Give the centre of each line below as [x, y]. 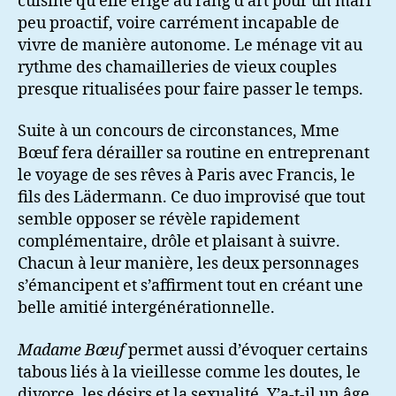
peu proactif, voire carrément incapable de [179, 23]
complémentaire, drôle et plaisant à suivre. [179, 242]
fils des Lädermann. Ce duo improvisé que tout [191, 198]
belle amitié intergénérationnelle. [146, 308]
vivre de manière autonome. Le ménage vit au [190, 45]
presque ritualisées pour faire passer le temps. [190, 89]
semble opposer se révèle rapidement [159, 220]
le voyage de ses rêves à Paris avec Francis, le [187, 175]
